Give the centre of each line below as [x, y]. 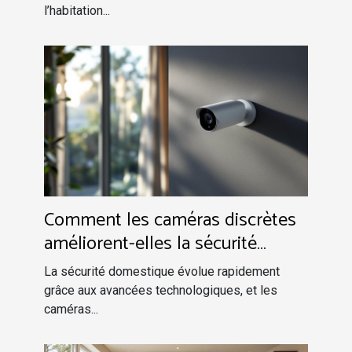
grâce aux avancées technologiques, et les [161, 290]
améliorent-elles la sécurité [150, 244]
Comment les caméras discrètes [170, 220]
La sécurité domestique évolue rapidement [162, 271]
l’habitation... [77, 10]
